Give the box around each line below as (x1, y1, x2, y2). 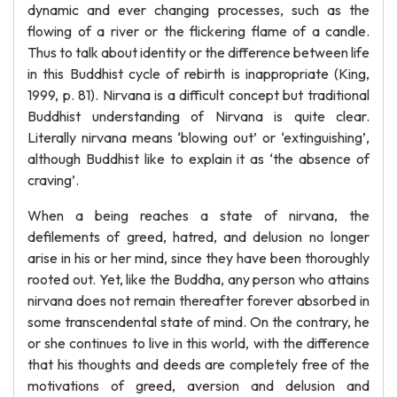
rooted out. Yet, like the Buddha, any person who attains (27, 270, 370, 288)
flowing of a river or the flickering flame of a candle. (27, 22, 370, 40)
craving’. (27, 171, 79, 189)
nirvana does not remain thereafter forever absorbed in (27, 292, 370, 309)
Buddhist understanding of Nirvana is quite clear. (27, 107, 370, 125)
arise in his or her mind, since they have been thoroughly (27, 249, 370, 267)
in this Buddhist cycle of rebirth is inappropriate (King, (27, 65, 370, 82)
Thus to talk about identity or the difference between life (27, 43, 370, 61)
